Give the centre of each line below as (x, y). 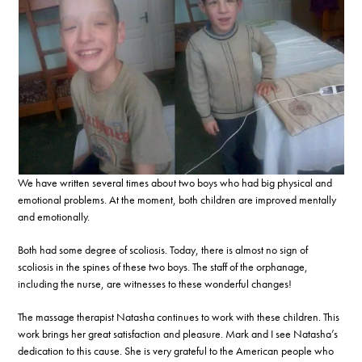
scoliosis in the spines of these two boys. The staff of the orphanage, (163, 266)
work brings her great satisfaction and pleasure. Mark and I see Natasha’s (178, 333)
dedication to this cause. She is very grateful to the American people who (176, 350)
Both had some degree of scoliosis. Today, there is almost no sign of (163, 249)
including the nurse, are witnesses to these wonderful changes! (155, 283)
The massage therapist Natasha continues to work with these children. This (179, 316)
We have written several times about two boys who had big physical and (175, 182)
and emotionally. (54, 216)
